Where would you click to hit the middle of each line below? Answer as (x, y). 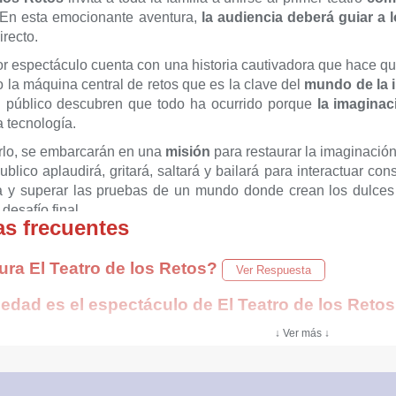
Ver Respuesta (274, 270)
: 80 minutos (125, 238)
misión (190, 152)
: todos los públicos (133, 277)
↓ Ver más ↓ (302, 333)
